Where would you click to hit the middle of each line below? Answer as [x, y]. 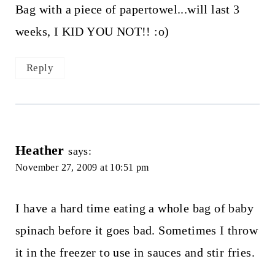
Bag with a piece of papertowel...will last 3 [127, 10]
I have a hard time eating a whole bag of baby [134, 208]
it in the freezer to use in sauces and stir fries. [135, 252]
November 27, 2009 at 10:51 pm [82, 167]
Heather [40, 150]
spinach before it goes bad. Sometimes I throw [136, 230]
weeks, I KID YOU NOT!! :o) [92, 32]
